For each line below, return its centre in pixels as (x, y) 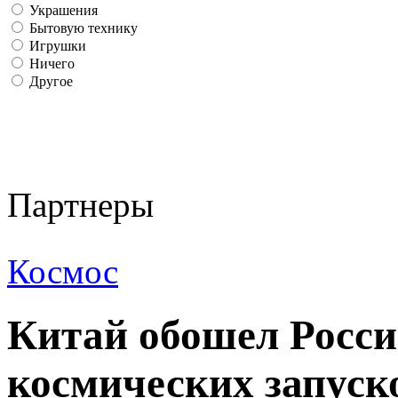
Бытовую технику (82, 28)
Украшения (62, 11)
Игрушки (56, 46)
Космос (63, 272)
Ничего (50, 64)
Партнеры (80, 205)
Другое (49, 82)
